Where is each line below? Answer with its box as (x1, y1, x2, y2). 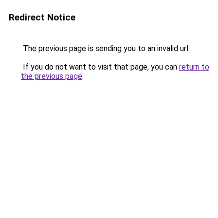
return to (179, 62, 209, 72)
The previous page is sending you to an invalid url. (21, 44, 190, 53)
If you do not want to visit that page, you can (21, 62, 179, 72)
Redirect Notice (9, 12, 75, 23)
